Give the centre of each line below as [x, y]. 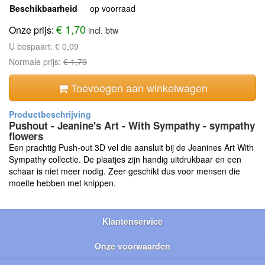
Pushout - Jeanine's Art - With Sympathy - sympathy [132, 126]
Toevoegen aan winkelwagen [138, 88]
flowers [26, 136]
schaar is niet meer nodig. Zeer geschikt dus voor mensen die [125, 171]
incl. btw [103, 30]
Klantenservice [132, 222]
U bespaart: [32, 46]
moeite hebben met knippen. [62, 183]
